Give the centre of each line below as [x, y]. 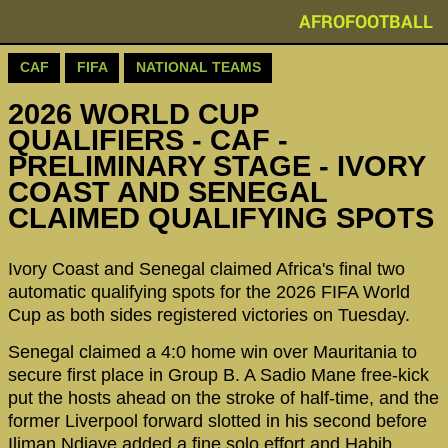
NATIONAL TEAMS [198, 67]
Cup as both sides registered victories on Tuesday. [209, 314]
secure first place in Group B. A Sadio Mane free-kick [218, 375]
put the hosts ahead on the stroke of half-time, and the [223, 398]
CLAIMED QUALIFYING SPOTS [221, 218]
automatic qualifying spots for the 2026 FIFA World [209, 291]
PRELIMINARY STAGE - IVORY [216, 166]
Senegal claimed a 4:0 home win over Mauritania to [212, 352]
